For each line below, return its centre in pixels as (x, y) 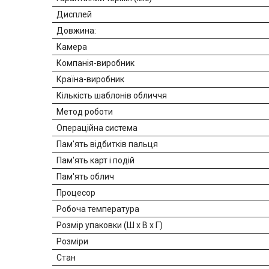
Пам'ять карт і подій (95, 161)
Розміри (72, 242)
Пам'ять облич (85, 177)
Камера (72, 47)
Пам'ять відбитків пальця (107, 144)
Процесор (76, 193)
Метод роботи (85, 112)
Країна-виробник (90, 80)
